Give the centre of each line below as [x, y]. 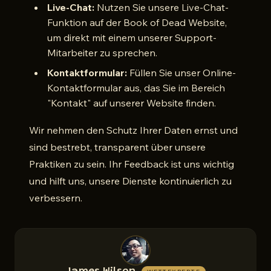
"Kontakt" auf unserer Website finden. [132, 103]
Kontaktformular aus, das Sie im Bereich [136, 88]
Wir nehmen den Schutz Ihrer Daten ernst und [133, 130]
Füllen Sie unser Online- [181, 73]
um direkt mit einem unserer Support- [132, 38]
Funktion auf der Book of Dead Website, [137, 22]
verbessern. [56, 198]
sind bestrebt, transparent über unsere [117, 147]
